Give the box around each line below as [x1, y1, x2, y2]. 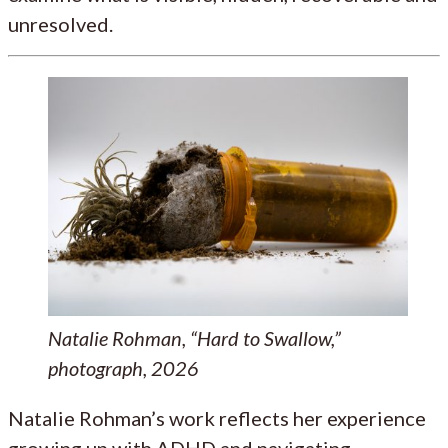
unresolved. [8, 11, 113, 36]
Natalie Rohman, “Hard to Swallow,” [48, 326, 341, 351]
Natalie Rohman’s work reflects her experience [8, 406, 426, 431]
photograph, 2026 [48, 356, 199, 381]
